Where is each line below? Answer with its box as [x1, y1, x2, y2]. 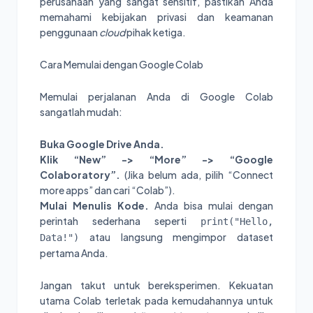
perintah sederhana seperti [40, 214, 201, 228]
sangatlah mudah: [40, 105, 122, 119]
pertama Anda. [40, 247, 108, 260]
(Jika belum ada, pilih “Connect [120, 168, 273, 182]
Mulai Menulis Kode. [40, 199, 149, 212]
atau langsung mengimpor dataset [79, 231, 273, 244]
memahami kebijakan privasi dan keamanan [40, 10, 273, 24]
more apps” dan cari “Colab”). [40, 184, 175, 197]
